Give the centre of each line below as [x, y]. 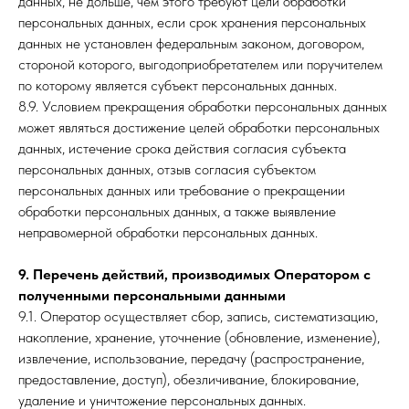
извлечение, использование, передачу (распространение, [191, 358]
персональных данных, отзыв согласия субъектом [167, 169]
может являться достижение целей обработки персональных [199, 127]
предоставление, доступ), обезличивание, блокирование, [189, 379]
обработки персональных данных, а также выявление [177, 211]
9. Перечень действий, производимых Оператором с [194, 274]
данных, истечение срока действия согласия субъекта [182, 148]
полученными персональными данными [152, 295]
